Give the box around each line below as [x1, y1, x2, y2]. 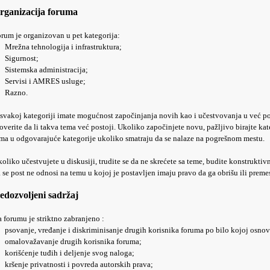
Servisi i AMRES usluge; [5, 77, 86, 86]
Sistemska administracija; [5, 65, 88, 74]
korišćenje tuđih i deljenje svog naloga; [5, 248, 134, 257]
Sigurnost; [5, 54, 39, 63]
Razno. [5, 88, 28, 97]
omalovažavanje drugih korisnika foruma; [5, 237, 142, 246]
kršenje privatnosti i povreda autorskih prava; [5, 260, 153, 269]
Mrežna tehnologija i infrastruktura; [5, 42, 122, 51]
